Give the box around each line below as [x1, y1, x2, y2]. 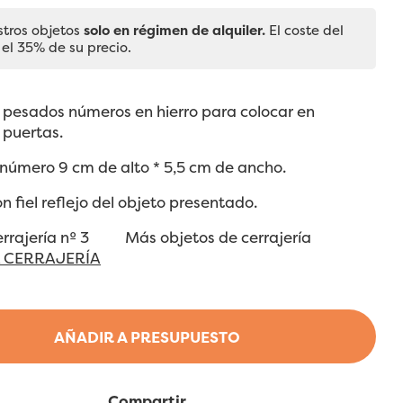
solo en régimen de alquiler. [84, 21, 265, 40]
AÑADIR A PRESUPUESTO [53, 327, 240, 348]
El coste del [265, 21, 344, 40]
